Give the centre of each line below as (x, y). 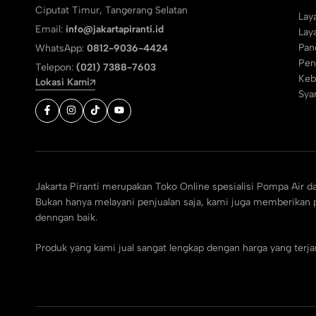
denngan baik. (66, 218)
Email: (50, 29)
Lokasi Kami (62, 82)
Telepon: (56, 67)
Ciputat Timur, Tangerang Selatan (111, 10)
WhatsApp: (61, 48)
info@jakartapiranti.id (115, 29)
